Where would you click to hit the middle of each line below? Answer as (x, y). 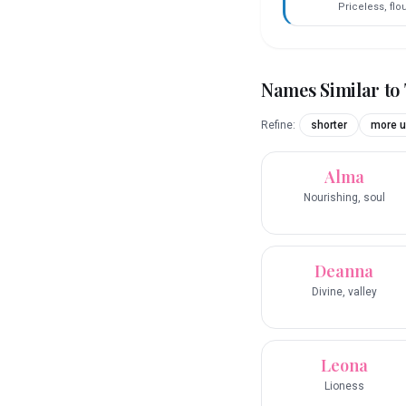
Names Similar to (333, 90)
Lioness (344, 387)
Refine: (278, 126)
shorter (329, 126)
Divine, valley (344, 292)
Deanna (344, 271)
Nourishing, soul (344, 198)
